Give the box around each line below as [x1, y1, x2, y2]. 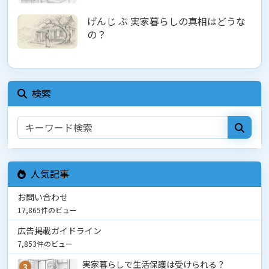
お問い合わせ [17, 191, 68, 204]
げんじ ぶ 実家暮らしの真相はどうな [87, 14, 246, 29]
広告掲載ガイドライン [17, 225, 101, 237]
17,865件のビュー [17, 205, 77, 216]
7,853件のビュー [17, 238, 73, 249]
